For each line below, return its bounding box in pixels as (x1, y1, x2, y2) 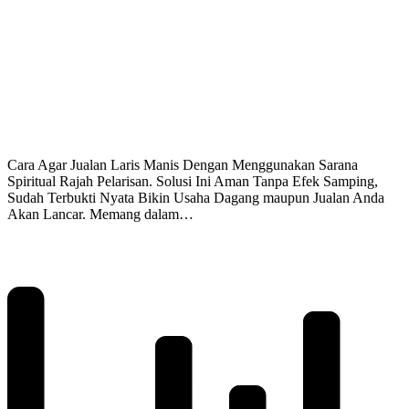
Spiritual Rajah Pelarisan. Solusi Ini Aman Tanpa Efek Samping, (7, 173, 378, 190)
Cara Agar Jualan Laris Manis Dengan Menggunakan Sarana (7, 157, 358, 173)
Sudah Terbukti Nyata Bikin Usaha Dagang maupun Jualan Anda (7, 190, 384, 206)
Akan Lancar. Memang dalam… (7, 206, 194, 223)
